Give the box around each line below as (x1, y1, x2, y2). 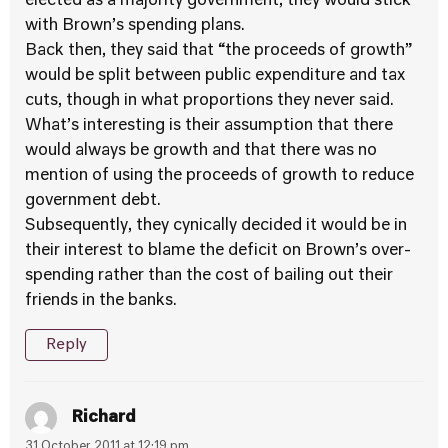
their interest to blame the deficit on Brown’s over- (25, 243, 411, 259)
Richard (72, 409, 136, 426)
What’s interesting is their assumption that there (25, 118, 393, 134)
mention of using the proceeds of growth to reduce (25, 168, 414, 184)
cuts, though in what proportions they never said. (25, 93, 394, 109)
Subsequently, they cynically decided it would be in (25, 218, 407, 234)
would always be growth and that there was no (25, 143, 377, 159)
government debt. (25, 193, 161, 209)
